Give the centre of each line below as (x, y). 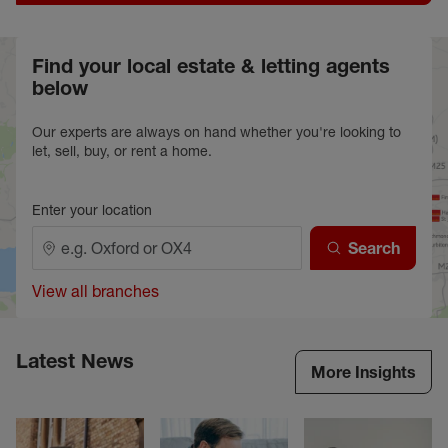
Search (374, 248)
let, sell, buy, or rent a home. (122, 151)
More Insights (363, 372)
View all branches (95, 291)
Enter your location (92, 210)
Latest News (75, 361)
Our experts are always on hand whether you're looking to (216, 132)
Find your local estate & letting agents (211, 66)
